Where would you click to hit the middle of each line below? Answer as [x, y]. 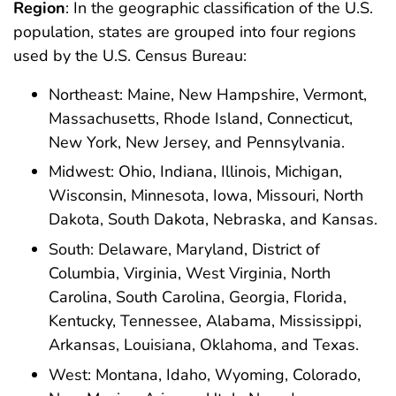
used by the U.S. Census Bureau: [130, 55]
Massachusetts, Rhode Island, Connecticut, [201, 118]
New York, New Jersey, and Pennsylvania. [197, 142]
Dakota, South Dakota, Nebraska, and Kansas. [213, 220]
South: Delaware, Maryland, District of [184, 250]
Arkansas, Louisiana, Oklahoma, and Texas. [204, 345]
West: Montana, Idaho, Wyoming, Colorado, [205, 375]
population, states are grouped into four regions [185, 31]
